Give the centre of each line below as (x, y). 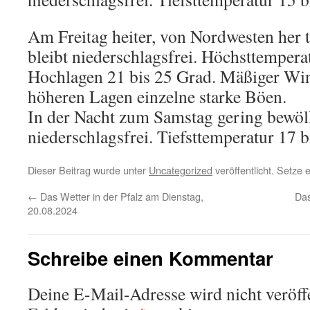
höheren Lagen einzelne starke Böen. (157, 96)
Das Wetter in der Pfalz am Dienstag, (120, 196)
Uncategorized (181, 170)
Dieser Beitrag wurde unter (88, 170)
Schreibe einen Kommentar (151, 258)
